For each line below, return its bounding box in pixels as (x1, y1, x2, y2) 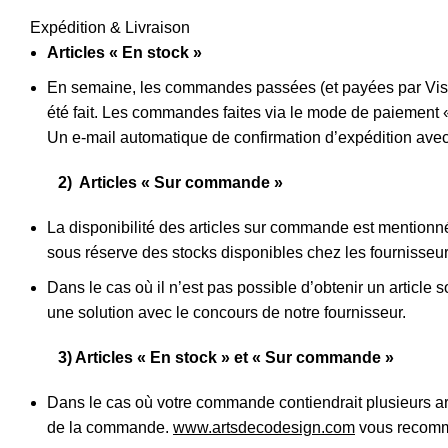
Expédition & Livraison (30, 19, 190, 36)
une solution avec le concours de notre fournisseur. (47, 304, 406, 321)
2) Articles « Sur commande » (30, 174, 283, 191)
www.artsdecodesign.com (173, 419, 355, 436)
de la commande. (47, 419, 173, 436)
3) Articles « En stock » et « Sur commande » (30, 349, 394, 366)
